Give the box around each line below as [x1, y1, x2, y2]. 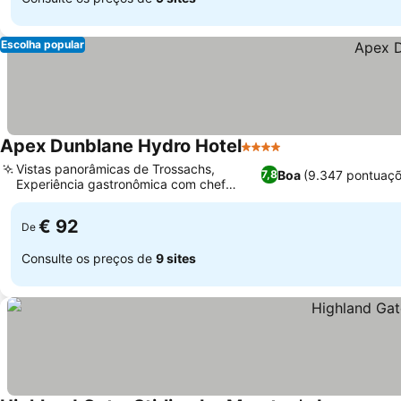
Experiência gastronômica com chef [16, 176, 226, 192]
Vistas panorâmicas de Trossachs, [16, 161, 215, 176]
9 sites [156, 250, 196, 266]
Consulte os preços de [21, 250, 156, 266]
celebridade [16, 192, 86, 207]
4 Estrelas [241, 147, 308, 165]
